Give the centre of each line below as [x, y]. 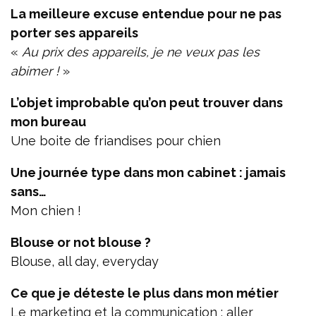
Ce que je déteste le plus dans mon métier [145, 293]
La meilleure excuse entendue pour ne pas [146, 13]
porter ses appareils [74, 32]
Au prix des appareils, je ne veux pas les [141, 51]
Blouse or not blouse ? [81, 242]
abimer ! [35, 71]
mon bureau [48, 121]
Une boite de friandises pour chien [116, 140]
